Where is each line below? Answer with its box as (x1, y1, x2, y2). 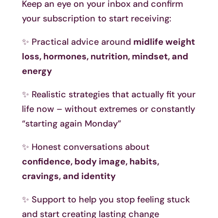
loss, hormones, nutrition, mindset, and (21, 51, 188, 63)
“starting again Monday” (21, 118, 121, 130)
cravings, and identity (21, 170, 116, 182)
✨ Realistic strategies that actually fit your (21, 89, 196, 101)
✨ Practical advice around (21, 36, 133, 48)
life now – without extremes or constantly (21, 103, 195, 115)
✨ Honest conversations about (21, 141, 149, 153)
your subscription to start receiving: (21, 13, 171, 25)
